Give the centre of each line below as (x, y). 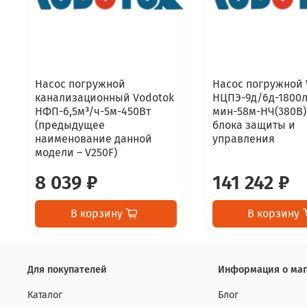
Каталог (45, 295)
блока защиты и (254, 125)
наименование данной (94, 138)
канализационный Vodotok (105, 97)
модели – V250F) (76, 152)
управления (243, 138)
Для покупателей (67, 270)
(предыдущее (70, 125)
